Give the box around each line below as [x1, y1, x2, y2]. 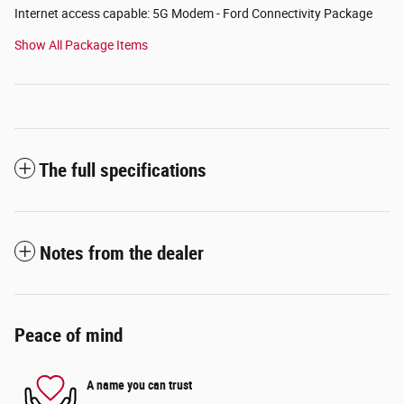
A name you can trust [87, 378, 192, 393]
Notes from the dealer [40, 242, 204, 264]
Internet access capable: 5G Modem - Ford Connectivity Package [14, 5, 372, 21]
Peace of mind [14, 324, 123, 346]
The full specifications [39, 159, 207, 181]
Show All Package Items [14, 37, 148, 52]
